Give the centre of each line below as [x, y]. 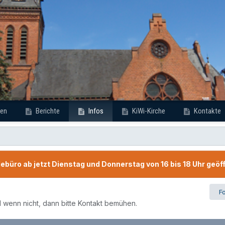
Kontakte [207, 111]
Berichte [47, 111]
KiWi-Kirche [148, 111]
